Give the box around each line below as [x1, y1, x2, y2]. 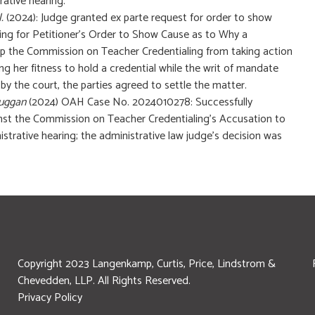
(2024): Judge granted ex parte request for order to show [6, 8, 272, 27]
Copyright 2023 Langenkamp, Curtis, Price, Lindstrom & [17, 255, 276, 274]
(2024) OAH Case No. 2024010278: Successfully [26, 93, 252, 112]
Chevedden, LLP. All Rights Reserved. [17, 271, 196, 290]
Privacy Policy [17, 288, 82, 307]
